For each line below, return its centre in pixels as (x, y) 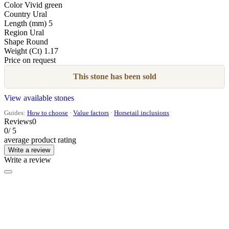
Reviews (18, 121)
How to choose (48, 112)
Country (17, 14)
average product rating (40, 140)
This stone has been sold (114, 76)
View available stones (39, 98)
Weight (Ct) (23, 51)
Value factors (91, 112)
